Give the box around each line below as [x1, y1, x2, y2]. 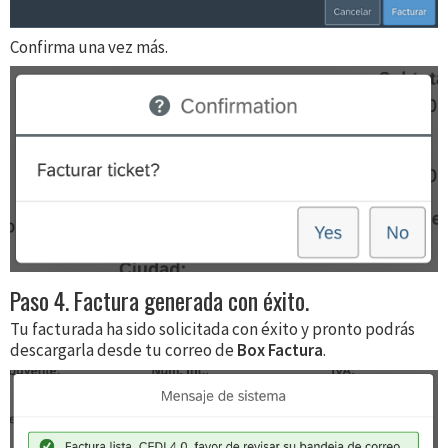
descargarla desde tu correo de [10, 339, 237, 362]
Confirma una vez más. [10, 35, 168, 58]
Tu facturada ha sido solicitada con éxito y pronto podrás [10, 318, 415, 341]
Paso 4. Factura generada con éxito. [10, 283, 309, 319]
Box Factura [237, 339, 323, 362]
